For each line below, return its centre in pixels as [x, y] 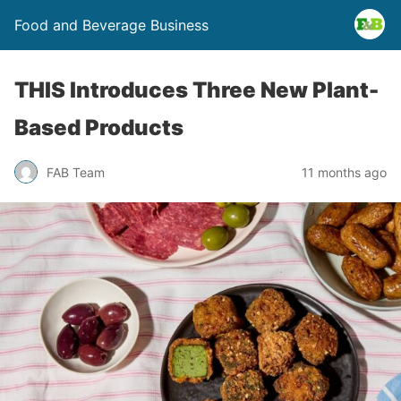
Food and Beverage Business [111, 25]
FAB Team [76, 172]
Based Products [99, 128]
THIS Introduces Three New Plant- [196, 90]
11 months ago [344, 172]
